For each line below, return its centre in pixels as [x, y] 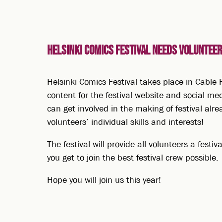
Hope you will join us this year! [104, 180]
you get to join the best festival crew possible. [133, 158]
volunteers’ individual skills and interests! [126, 122]
